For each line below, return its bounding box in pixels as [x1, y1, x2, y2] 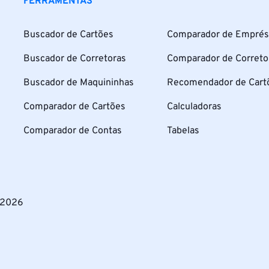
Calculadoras [167, 100, 222, 113]
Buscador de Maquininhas [23, 76, 134, 89]
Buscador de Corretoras [23, 52, 127, 65]
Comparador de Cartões [23, 100, 126, 113]
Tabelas [167, 124, 200, 137]
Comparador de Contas [23, 124, 122, 137]
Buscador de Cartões [23, 28, 114, 41]
